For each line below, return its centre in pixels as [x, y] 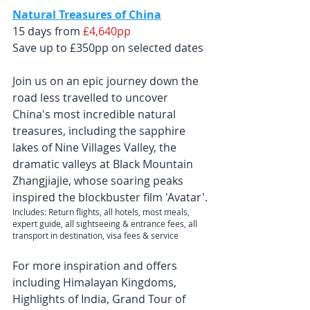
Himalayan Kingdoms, [121, 283]
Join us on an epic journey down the [107, 81]
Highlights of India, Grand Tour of [100, 299]
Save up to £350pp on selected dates [108, 48]
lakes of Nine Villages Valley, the [96, 148]
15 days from [48, 31]
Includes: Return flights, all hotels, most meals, [102, 212]
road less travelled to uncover [92, 98]
